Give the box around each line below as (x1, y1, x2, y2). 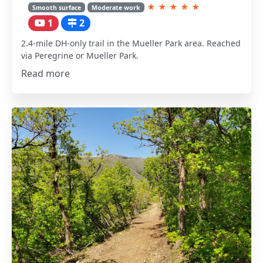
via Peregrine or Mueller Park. (21, 49, 139, 61)
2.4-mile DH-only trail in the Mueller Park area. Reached (21, 37, 241, 49)
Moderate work (91, 3, 140, 12)
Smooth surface (32, 3, 82, 12)
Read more (21, 67, 70, 80)
